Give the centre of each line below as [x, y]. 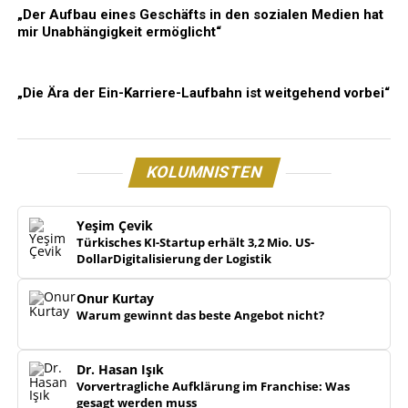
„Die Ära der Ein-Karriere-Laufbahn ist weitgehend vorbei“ [203, 93]
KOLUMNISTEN [204, 173]
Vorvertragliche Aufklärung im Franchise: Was [213, 387]
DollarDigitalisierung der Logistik [173, 259]
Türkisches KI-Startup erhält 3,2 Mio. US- [195, 243]
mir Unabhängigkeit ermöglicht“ [119, 32]
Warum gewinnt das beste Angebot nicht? [200, 316]
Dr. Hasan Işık [120, 370]
